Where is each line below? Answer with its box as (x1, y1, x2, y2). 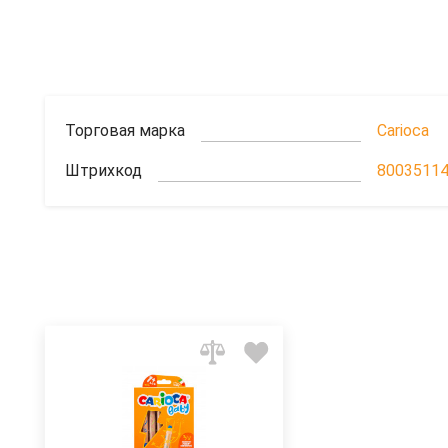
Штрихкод (65, 161, 142, 181)
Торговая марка (65, 121, 185, 141)
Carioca (377, 121, 429, 141)
